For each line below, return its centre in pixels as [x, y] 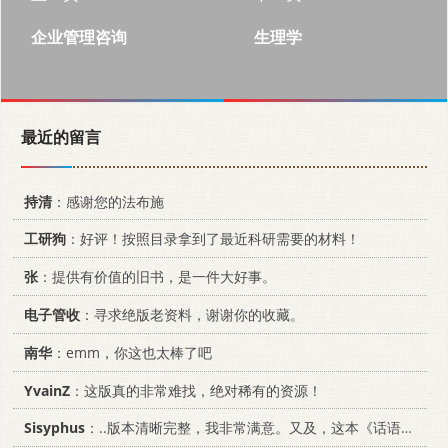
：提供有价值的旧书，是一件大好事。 [157, 277]
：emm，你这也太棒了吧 [132, 352]
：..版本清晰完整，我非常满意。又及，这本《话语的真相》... [243, 428]
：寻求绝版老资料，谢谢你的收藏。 [192, 315]
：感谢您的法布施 [108, 201]
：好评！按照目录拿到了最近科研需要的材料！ [213, 239]
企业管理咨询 [79, 36]
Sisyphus [54, 428]
